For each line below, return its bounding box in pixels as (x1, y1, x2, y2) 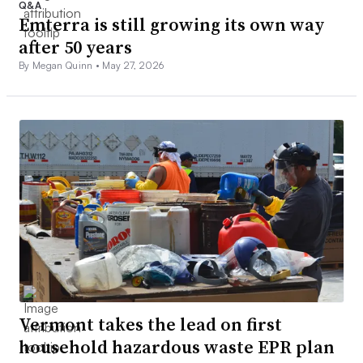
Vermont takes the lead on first (19, 312, 282, 337)
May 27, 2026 (102, 58, 164, 71)
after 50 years (19, 34, 132, 59)
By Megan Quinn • (19, 58, 103, 71)
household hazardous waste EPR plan (19, 335, 335, 360)
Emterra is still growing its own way (19, 11, 325, 36)
